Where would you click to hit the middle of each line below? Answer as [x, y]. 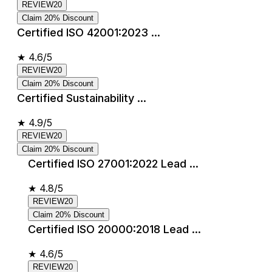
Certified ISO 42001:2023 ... [89, 32]
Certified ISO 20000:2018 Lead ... [114, 229]
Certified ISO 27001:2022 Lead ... [113, 163]
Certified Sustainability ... [82, 98]
